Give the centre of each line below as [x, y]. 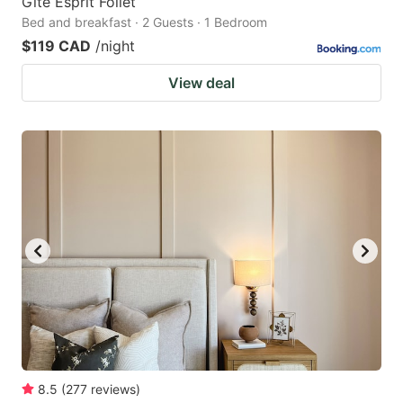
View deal [201, 83]
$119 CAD [56, 46]
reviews [113, 389]
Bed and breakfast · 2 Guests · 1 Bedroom [144, 22]
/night [115, 46]
